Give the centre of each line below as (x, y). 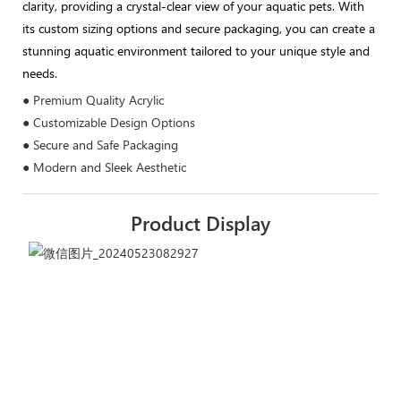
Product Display (200, 223)
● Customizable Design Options (109, 122)
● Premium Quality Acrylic (93, 99)
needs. (40, 73)
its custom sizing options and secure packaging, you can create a (199, 29)
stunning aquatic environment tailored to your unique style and (196, 51)
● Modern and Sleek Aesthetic (104, 166)
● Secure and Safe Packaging (100, 144)
